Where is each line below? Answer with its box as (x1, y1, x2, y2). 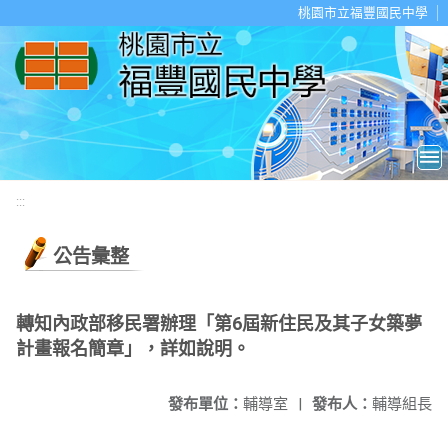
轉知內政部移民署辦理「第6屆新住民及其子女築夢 (16, 313, 422, 334)
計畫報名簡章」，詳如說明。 (16, 338, 250, 359)
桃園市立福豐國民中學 (298, 5, 428, 20)
